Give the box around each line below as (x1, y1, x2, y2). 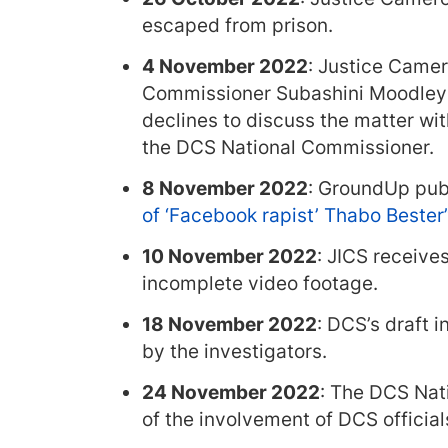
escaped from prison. (142, 14, 333, 37)
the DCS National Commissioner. (142, 136, 434, 159)
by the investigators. (142, 340, 327, 363)
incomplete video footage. (142, 272, 378, 295)
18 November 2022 (142, 313, 317, 336)
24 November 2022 (142, 381, 320, 404)
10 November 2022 (142, 245, 317, 268)
